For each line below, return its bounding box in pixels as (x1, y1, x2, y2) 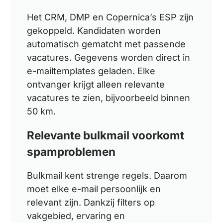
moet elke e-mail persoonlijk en (27, 183, 161, 194)
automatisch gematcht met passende (27, 38, 186, 49)
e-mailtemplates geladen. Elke (27, 65, 156, 76)
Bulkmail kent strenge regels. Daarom (27, 170, 188, 181)
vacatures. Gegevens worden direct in (27, 52, 191, 63)
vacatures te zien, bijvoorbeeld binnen (27, 92, 191, 103)
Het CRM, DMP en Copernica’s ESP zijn (27, 11, 194, 22)
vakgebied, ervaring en (27, 210, 125, 221)
